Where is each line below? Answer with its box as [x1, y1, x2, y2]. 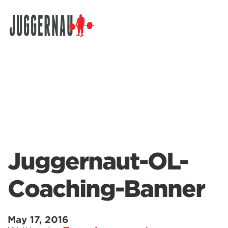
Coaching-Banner [8, 175, 205, 203]
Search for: [7, 30, 51, 40]
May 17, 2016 [8, 214, 69, 225]
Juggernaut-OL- [8, 148, 188, 175]
